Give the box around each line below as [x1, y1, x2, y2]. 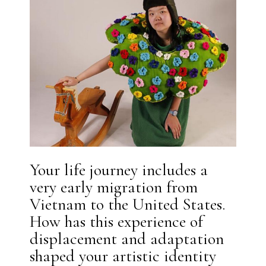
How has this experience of [30, 211, 204, 232]
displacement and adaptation [30, 228, 224, 249]
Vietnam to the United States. [30, 194, 226, 214]
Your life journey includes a [30, 159, 208, 180]
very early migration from [30, 176, 198, 197]
